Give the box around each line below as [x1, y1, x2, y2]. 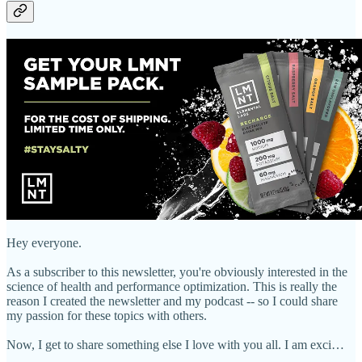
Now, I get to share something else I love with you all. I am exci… [6, 337, 344, 351]
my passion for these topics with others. [6, 308, 210, 322]
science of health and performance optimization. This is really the [6, 279, 337, 293]
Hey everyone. [6, 235, 85, 250]
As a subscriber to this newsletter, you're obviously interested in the [6, 264, 347, 279]
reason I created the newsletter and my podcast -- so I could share [6, 293, 338, 308]
